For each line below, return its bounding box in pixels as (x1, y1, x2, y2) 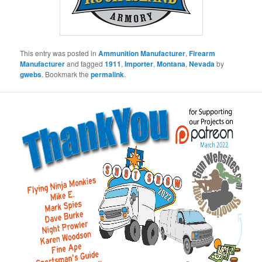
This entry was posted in (20, 47, 99, 58)
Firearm (189, 47, 216, 58)
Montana (157, 58, 186, 69)
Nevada (189, 58, 215, 69)
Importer (125, 58, 154, 69)
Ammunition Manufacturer (98, 47, 186, 58)
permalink (91, 68, 125, 80)
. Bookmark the (42, 68, 91, 79)
